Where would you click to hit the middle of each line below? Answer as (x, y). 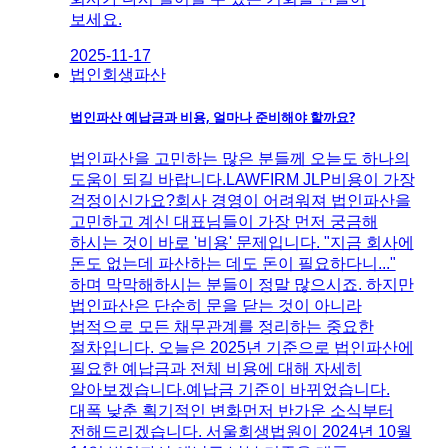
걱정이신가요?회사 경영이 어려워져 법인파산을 (240, 200)
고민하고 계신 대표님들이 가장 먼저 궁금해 (223, 221)
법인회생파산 (117, 74)
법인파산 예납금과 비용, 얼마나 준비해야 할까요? (212, 116)
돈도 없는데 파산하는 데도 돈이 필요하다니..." (232, 263)
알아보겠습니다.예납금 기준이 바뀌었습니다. (229, 389)
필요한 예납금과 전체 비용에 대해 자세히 (215, 368)
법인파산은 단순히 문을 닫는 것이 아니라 (215, 305)
